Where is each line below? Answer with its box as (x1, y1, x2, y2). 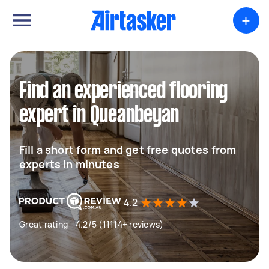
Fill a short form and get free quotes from (19, 142, 237, 157)
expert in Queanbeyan (19, 105, 179, 127)
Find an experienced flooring (19, 81, 228, 103)
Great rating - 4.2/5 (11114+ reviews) (19, 219, 164, 230)
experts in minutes (19, 157, 119, 171)
